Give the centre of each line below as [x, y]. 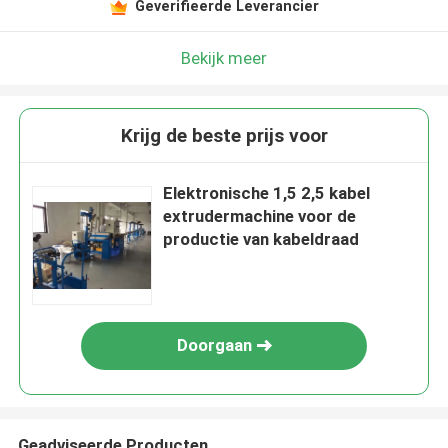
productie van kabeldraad [261, 239]
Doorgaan [214, 345]
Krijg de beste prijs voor [224, 136]
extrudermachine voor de [260, 216]
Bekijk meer [224, 57]
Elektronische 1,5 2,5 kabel [267, 193]
